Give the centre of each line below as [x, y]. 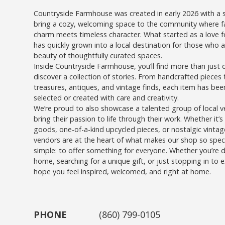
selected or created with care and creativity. [106, 98]
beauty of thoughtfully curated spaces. [98, 55]
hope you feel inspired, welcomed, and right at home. [123, 172]
